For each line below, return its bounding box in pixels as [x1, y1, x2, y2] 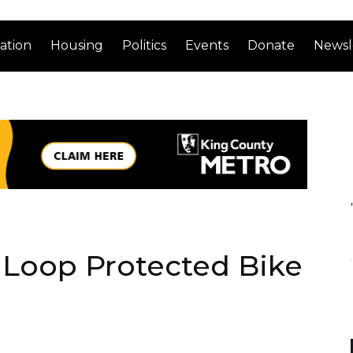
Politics [122, 37, 167, 53]
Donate [247, 37, 295, 53]
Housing [50, 37, 104, 53]
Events [185, 37, 229, 53]
